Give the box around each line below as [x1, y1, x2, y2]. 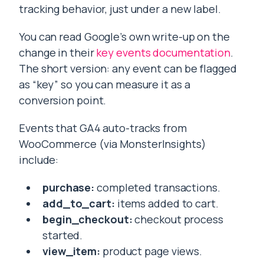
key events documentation [96, 45, 231, 60]
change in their [19, 45, 97, 60]
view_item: [42, 244, 100, 259]
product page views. [100, 244, 202, 259]
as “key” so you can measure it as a [19, 77, 190, 92]
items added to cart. [114, 196, 219, 211]
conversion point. [19, 93, 107, 108]
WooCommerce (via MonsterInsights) [19, 137, 206, 151]
